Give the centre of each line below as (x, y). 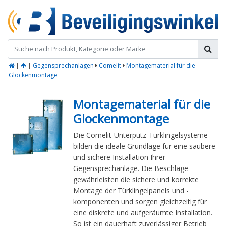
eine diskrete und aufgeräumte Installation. (143, 213)
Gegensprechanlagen (63, 66)
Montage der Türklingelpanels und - (131, 191)
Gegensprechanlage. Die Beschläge (131, 168)
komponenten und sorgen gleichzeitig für (140, 202)
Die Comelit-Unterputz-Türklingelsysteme (140, 135)
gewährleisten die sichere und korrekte (136, 180)
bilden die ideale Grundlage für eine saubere (144, 146)
